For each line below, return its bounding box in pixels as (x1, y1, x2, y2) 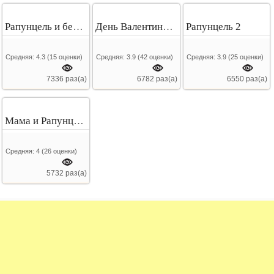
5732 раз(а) (46, 169, 87, 178)
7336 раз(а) (46, 75, 87, 84)
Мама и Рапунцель (73, 115, 84, 127)
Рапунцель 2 (186, 21, 242, 33)
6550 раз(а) (227, 75, 268, 84)
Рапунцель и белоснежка (73, 21, 84, 33)
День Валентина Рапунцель (163, 21, 174, 33)
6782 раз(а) (136, 75, 177, 84)
